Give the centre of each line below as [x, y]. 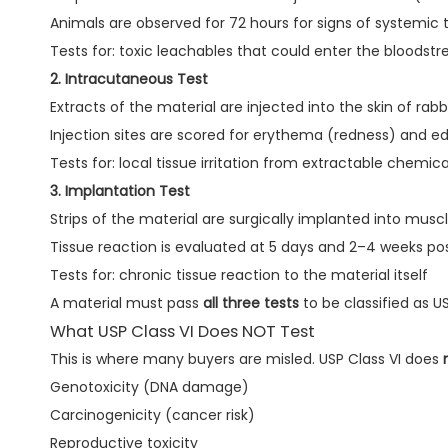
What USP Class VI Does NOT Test [182, 332]
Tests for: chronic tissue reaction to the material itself [239, 275]
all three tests [251, 303]
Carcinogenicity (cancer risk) [152, 415]
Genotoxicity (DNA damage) [149, 387]
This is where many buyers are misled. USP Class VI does [246, 359]
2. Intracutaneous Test [129, 79]
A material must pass [126, 303]
